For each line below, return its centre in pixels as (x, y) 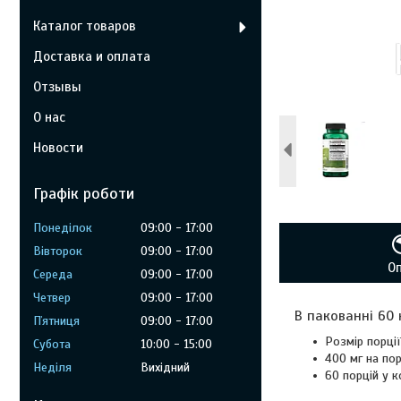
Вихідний (165, 367)
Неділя (52, 367)
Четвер (52, 298)
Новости (58, 148)
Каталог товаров (85, 26)
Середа (53, 274)
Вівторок (58, 251)
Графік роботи (84, 193)
